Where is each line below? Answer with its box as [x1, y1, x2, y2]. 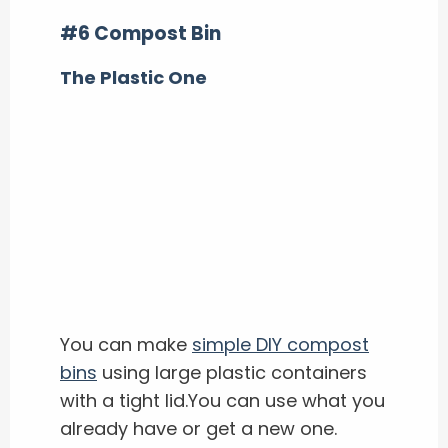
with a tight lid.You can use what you [60, 387, 385, 413]
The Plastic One [60, 65, 207, 90]
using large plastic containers [97, 359, 367, 385]
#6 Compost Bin [60, 20, 221, 47]
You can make [60, 331, 192, 357]
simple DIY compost [192, 331, 369, 357]
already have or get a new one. [60, 415, 337, 441]
